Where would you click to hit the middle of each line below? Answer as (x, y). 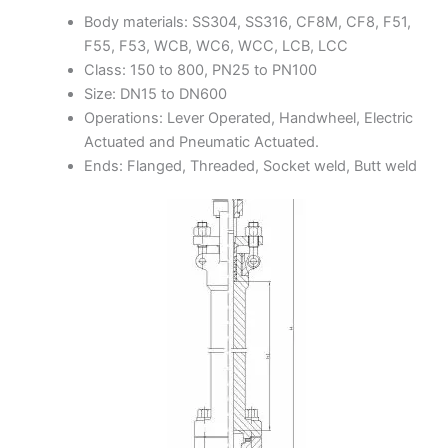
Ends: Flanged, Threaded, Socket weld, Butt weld (250, 165)
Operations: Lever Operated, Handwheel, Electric (248, 117)
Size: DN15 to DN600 (155, 93)
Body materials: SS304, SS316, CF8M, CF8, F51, (247, 21)
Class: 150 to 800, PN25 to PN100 (200, 69)
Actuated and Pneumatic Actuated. (201, 141)
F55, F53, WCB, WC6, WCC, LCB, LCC (215, 45)
